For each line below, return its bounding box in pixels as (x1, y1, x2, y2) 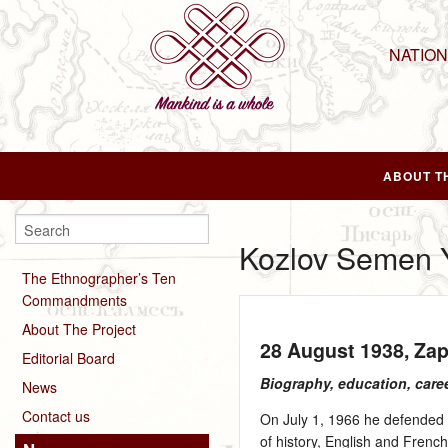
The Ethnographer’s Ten (22, 267, 176, 288)
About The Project (22, 318, 136, 339)
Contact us (22, 405, 90, 426)
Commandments (22, 289, 127, 310)
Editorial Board (22, 347, 115, 368)
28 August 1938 (260, 335, 405, 364)
